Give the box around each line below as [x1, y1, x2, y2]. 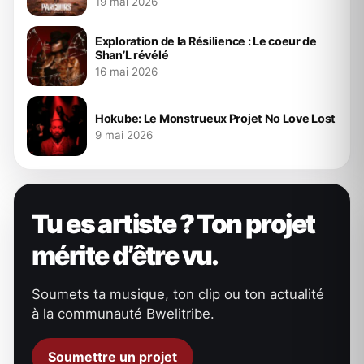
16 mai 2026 [95, 65, 158, 78]
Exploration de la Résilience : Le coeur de [95, 34, 317, 48]
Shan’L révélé [95, 48, 169, 62]
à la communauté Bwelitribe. [32, 305, 214, 322]
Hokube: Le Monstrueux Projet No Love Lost [95, 110, 336, 125]
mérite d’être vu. [32, 240, 219, 271]
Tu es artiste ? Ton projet [32, 208, 315, 240]
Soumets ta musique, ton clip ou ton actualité [32, 286, 324, 302]
